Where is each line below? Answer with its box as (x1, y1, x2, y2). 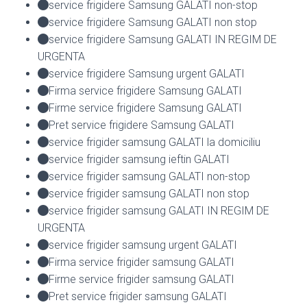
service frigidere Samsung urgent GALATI (49, 66, 245, 80)
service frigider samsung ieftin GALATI (49, 152, 230, 166)
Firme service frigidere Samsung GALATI (49, 101, 242, 114)
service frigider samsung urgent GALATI (49, 238, 237, 251)
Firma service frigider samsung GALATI (49, 255, 234, 269)
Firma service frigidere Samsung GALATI (49, 84, 242, 97)
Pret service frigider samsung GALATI (49, 289, 227, 303)
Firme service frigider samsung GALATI (49, 272, 234, 286)
